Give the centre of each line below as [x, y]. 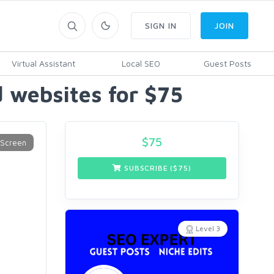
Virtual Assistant [43, 63]
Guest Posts [227, 63]
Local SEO [141, 63]
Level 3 [208, 228]
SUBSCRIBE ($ [150, 168]
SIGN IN [161, 25]
